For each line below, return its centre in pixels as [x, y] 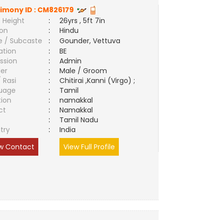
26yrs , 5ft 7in [82, 21]
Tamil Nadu [79, 120]
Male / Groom [85, 71]
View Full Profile [89, 147]
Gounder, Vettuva [90, 41]
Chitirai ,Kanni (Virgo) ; [97, 81]
